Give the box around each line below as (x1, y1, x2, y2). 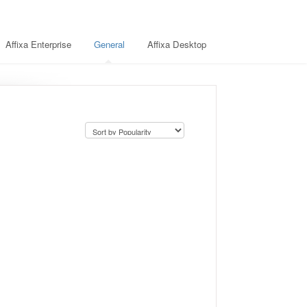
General (94, 38, 125, 51)
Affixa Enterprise (5, 38, 71, 51)
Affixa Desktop (147, 38, 206, 51)
